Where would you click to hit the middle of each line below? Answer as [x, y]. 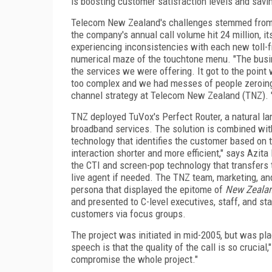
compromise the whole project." [134, 259]
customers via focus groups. [128, 213]
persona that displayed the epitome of [148, 189]
